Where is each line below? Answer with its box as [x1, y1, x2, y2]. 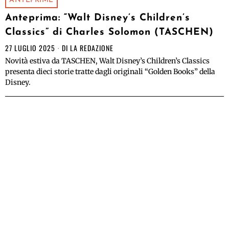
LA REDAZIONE [70, 42, 113, 54]
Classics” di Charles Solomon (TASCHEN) [5, 28, 214, 38]
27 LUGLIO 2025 [5, 42, 55, 54]
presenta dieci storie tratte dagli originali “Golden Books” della [5, 67, 215, 77]
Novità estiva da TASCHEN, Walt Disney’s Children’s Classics [5, 56, 210, 66]
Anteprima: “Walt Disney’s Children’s [5, 13, 190, 24]
